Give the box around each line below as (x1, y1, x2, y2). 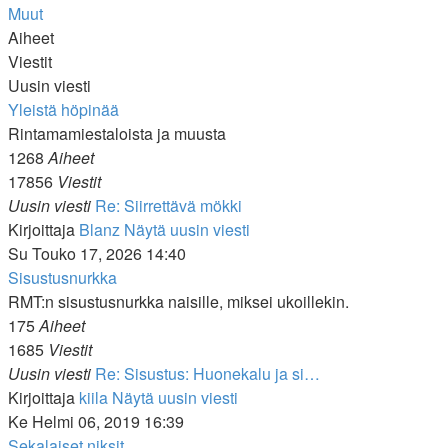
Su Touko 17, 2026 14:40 (8, 242, 186, 265)
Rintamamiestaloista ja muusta (8, 122, 226, 145)
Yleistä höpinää (8, 98, 119, 121)
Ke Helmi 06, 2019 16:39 (8, 410, 184, 433)
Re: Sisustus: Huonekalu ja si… (95, 362, 320, 385)
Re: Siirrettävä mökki (95, 194, 242, 217)
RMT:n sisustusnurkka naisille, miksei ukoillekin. (8, 290, 349, 313)
